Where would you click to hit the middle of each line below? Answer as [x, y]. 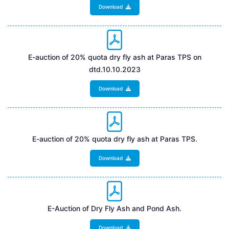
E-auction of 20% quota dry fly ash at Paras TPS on [114, 57]
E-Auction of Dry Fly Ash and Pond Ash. [114, 208]
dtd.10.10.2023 [114, 69]
